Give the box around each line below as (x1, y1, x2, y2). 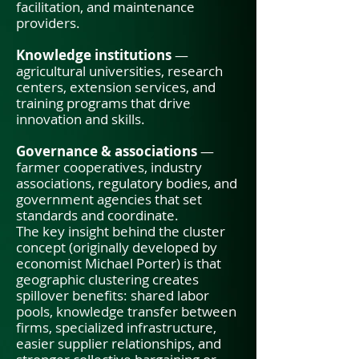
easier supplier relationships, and (16, 334, 221, 353)
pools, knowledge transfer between (16, 302, 236, 321)
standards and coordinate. (16, 206, 179, 224)
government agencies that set (16, 190, 202, 208)
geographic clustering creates (16, 270, 199, 288)
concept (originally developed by (16, 238, 217, 256)
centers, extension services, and (16, 78, 216, 96)
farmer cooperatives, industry (16, 158, 202, 176)
